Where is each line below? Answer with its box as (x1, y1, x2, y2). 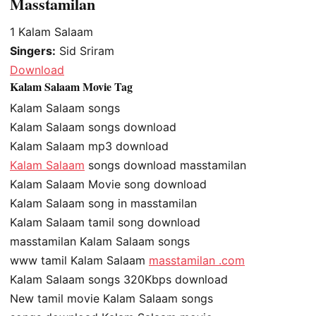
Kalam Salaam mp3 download (10, 139, 169, 154)
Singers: (10, 44, 56, 59)
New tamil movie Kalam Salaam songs (10, 291, 213, 306)
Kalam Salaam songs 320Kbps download (10, 272, 228, 287)
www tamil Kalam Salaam (10, 253, 149, 268)
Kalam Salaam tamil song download (10, 215, 200, 230)
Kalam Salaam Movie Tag (10, 78, 133, 95)
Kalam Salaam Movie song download (10, 177, 207, 192)
